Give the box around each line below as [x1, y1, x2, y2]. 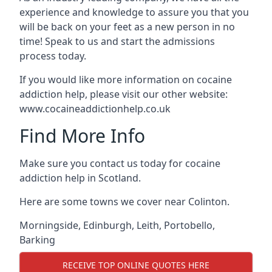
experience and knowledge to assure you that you [19, 5, 249, 19]
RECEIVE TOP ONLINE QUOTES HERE [63, 259, 209, 271]
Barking [19, 233, 55, 246]
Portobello [164, 219, 212, 232]
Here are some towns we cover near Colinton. [19, 195, 229, 208]
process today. [19, 49, 86, 63]
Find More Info [19, 123, 145, 148]
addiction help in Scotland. [19, 171, 141, 185]
